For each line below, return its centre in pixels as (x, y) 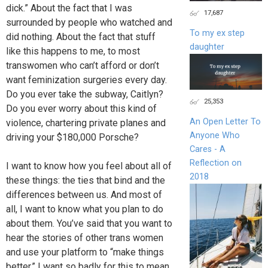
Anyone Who (214, 136)
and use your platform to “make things (85, 252)
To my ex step (217, 33)
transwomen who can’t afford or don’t (83, 66)
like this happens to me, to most (73, 51)
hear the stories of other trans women (85, 238)
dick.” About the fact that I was (69, 8)
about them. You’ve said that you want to (89, 224)
